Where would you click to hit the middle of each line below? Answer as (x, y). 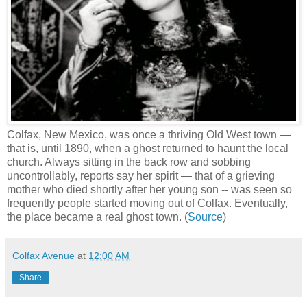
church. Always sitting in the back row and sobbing (129, 162)
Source (205, 217)
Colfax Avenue (44, 255)
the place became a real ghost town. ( (97, 217)
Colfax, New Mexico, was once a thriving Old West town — (149, 134)
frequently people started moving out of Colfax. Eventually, (147, 203)
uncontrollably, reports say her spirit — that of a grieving (141, 175)
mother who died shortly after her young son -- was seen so (149, 189)
